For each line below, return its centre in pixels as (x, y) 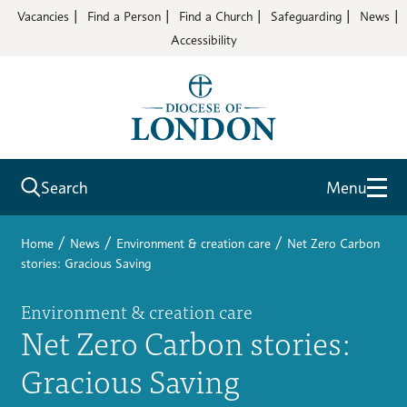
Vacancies (43, 16)
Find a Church (216, 16)
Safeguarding (306, 16)
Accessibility (203, 40)
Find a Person (124, 16)
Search (64, 187)
